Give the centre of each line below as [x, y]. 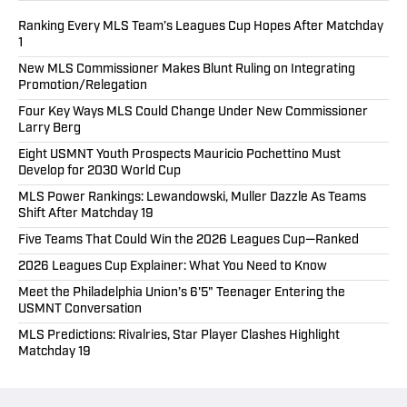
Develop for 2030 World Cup [99, 172]
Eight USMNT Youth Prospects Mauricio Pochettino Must [179, 155]
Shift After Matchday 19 [86, 214]
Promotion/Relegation [83, 86]
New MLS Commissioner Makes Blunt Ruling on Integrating [187, 70]
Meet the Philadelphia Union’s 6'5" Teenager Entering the [182, 293]
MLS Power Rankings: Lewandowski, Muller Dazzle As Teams [192, 198]
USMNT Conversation [80, 310]
